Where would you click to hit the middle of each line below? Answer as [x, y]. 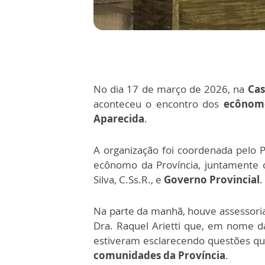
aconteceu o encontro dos [159, 104]
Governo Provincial [212, 180]
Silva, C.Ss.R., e [129, 180]
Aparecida [119, 119]
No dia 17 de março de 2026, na [169, 89]
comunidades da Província [159, 256]
